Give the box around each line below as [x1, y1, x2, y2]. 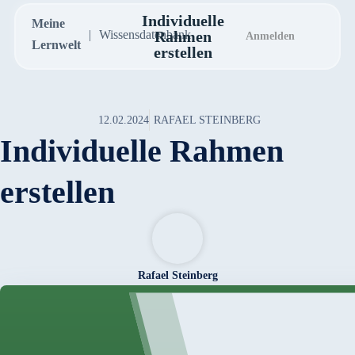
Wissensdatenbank [98, 27, 191, 41]
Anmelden [245, 30, 295, 43]
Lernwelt [31, 38, 81, 52]
